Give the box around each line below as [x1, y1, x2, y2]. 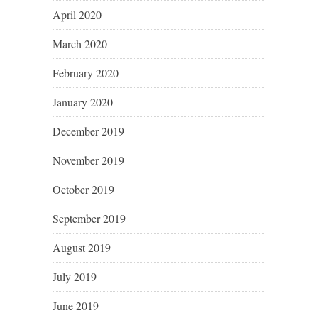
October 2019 [53, 182, 114, 197]
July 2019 [53, 269, 97, 285]
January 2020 [53, 94, 113, 110]
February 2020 [53, 65, 119, 81]
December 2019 [53, 124, 124, 139]
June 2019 [53, 298, 99, 314]
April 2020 [53, 7, 102, 23]
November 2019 [53, 153, 124, 168]
